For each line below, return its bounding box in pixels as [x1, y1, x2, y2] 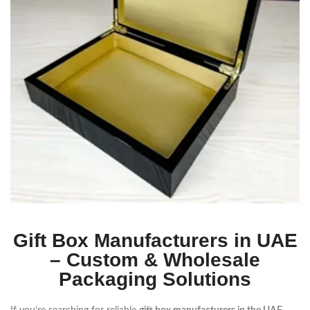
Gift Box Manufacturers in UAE [12, 230, 298, 252]
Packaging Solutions [59, 268, 251, 291]
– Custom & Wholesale [50, 249, 260, 271]
